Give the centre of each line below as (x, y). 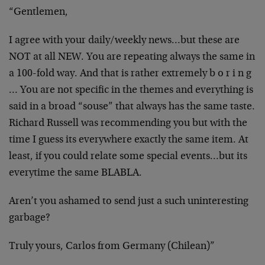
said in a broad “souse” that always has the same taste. (132, 107)
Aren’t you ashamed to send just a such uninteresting (129, 202)
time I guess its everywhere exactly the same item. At (129, 140)
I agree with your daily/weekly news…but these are (124, 41)
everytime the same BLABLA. (75, 173)
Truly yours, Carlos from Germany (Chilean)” (112, 247)
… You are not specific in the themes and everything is (131, 91)
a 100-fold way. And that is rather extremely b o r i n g (130, 74)
